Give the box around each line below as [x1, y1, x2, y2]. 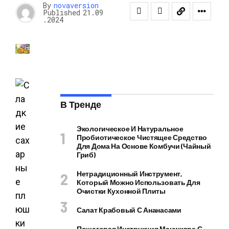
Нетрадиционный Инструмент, [77, 169, 182, 178]
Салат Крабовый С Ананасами [77, 205, 181, 214]
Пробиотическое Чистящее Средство [77, 133, 208, 142]
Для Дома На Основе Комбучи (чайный [77, 142, 211, 150]
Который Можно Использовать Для [77, 178, 200, 187]
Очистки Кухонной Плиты [77, 187, 166, 195]
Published [43, 8, 80, 17]
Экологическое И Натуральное [77, 124, 184, 133]
